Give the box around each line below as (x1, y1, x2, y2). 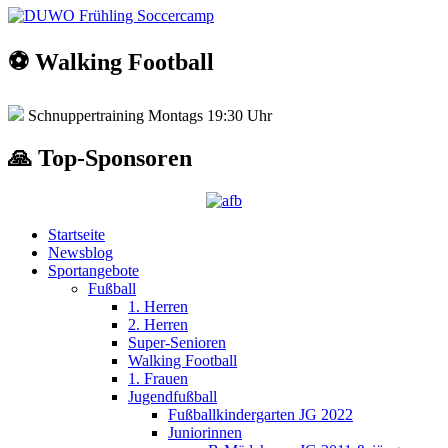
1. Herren (128, 298, 188, 316)
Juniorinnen (168, 424, 242, 442)
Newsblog (48, 244, 113, 262)
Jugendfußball (128, 388, 217, 406)
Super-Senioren (128, 334, 226, 352)
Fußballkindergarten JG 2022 (168, 406, 353, 424)
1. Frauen (128, 370, 188, 388)
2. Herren (128, 316, 188, 334)
